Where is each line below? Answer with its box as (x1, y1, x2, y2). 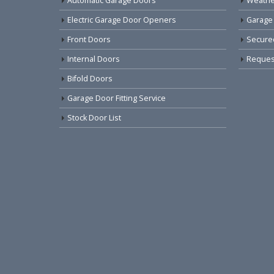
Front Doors (67, 34, 111, 45)
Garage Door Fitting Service (67, 92, 166, 103)
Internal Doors (67, 53, 120, 64)
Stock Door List (67, 112, 121, 123)
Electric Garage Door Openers (67, 14, 176, 25)
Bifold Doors (67, 73, 113, 84)
